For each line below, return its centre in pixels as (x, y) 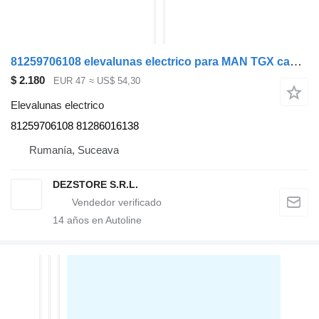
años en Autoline (103, 220)
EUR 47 (69, 81)
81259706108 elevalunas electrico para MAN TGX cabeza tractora (296, 62)
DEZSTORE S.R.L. (95, 184)
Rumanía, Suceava (74, 150)
